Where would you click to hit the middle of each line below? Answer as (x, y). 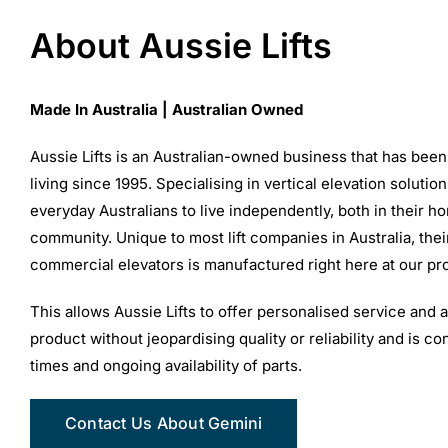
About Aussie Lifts (180, 45)
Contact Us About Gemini (163, 422)
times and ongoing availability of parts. (165, 365)
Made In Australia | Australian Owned (166, 109)
